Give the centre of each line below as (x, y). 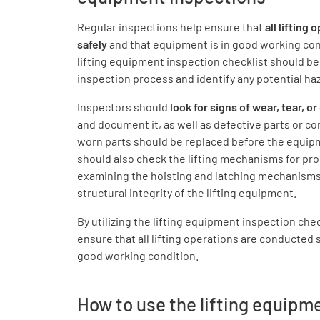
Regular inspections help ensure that (170, 27)
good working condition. (138, 255)
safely (92, 44)
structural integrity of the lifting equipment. (187, 192)
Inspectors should (124, 107)
